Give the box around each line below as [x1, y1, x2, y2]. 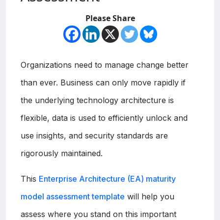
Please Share [85, 12, 135, 24]
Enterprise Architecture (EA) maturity [39, 173, 176, 184]
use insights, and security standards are [21, 130, 168, 140]
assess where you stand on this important [21, 209, 176, 219]
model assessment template [21, 191, 125, 201]
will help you [125, 191, 174, 201]
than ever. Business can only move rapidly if [21, 77, 186, 87]
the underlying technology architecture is [21, 95, 174, 105]
